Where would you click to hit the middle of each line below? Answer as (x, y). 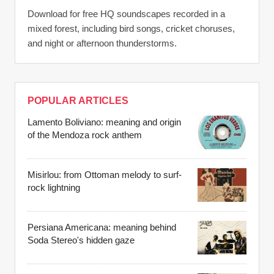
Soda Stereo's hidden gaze (81, 240)
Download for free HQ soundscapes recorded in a (126, 13)
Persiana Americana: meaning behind (102, 228)
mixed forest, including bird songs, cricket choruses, (131, 28)
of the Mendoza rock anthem (85, 135)
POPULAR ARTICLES (78, 100)
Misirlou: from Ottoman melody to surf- (105, 175)
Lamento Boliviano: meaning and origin (104, 122)
